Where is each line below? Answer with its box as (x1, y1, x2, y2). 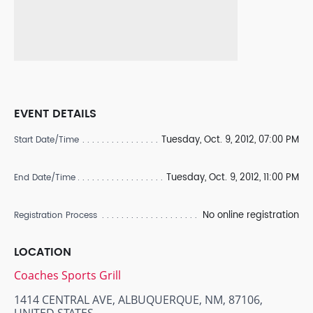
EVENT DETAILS (14, 105, 96, 123)
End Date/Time (14, 171, 75, 184)
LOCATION (14, 243, 71, 261)
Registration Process (14, 209, 97, 222)
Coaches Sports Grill (14, 268, 121, 283)
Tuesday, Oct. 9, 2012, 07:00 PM (161, 133, 299, 147)
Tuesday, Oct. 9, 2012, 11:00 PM (166, 170, 299, 185)
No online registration (203, 208, 299, 223)
